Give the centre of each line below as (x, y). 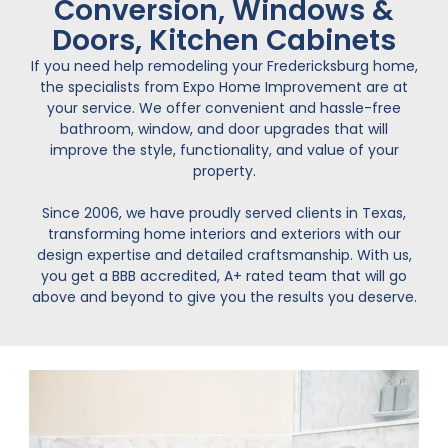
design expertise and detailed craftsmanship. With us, (224, 254)
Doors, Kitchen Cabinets (224, 40)
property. (224, 170)
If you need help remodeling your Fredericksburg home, (224, 65)
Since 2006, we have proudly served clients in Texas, (224, 212)
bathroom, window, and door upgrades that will (224, 128)
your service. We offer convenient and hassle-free (224, 107)
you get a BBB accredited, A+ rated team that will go (224, 275)
